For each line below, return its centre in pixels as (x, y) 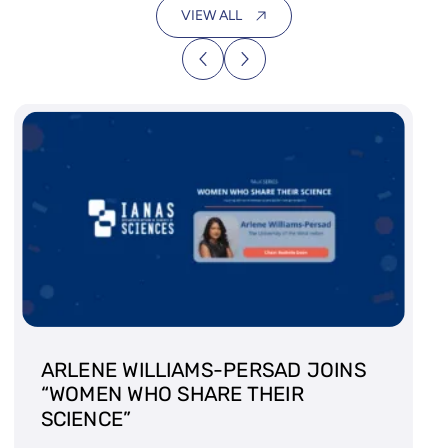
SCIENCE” (86, 419)
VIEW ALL (211, 15)
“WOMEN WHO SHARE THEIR (172, 395)
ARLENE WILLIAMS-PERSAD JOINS (203, 370)
